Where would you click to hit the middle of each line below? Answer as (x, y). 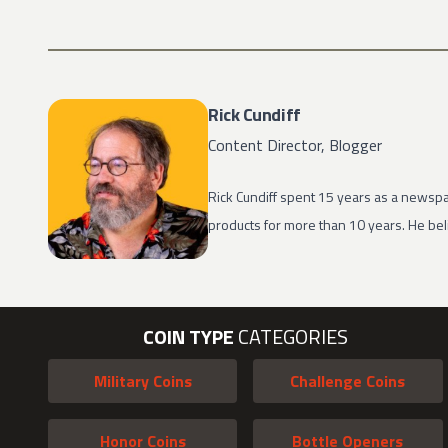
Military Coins (142, 381)
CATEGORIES (290, 336)
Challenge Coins (348, 381)
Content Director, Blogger (295, 145)
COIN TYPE (188, 336)
